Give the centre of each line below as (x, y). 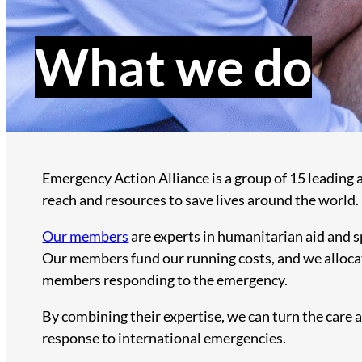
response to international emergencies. (164, 338)
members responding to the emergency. (165, 280)
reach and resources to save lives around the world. (201, 200)
